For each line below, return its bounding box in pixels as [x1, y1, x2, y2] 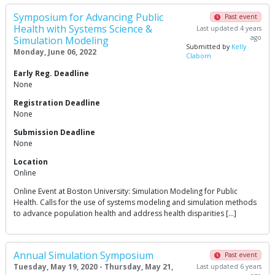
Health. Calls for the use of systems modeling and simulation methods [14, 197, 257, 207]
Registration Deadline [14, 98, 100, 108]
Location [14, 157, 48, 167]
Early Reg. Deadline [14, 68, 89, 79]
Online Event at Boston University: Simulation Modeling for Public [14, 186, 238, 196]
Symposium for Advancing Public [14, 10, 163, 24]
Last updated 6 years [196, 262, 261, 271]
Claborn [186, 52, 212, 60]
